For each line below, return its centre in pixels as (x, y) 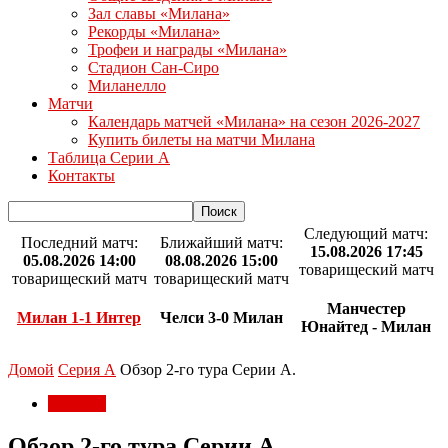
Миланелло (127, 85)
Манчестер (366, 309)
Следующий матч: (366, 233)
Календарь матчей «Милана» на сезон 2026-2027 (254, 121)
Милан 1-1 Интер (79, 318)
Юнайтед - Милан (366, 327)
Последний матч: (79, 242)
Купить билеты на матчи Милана (201, 139)
